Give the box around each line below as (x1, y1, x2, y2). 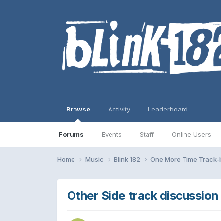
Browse (66, 105, 90, 113)
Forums (58, 130, 84, 138)
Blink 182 (113, 155, 142, 163)
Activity (108, 105, 130, 113)
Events (101, 130, 122, 138)
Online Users (171, 130, 211, 138)
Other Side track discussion (67, 188, 219, 203)
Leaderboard (147, 105, 188, 113)
